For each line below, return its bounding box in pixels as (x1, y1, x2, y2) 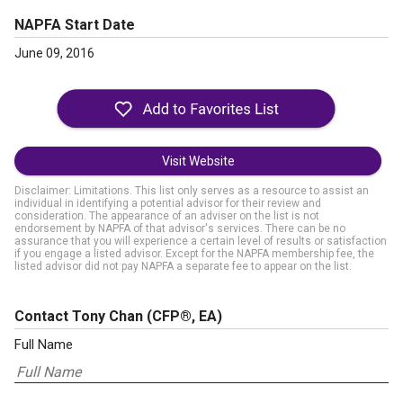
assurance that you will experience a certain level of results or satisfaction (14, 235, 387, 247)
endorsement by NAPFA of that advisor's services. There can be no (14, 222, 345, 235)
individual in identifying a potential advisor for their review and (14, 197, 321, 210)
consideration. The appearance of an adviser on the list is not (14, 210, 319, 222)
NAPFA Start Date (14, 16, 135, 33)
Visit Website (161, 154, 235, 168)
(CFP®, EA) (147, 308, 222, 325)
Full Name (14, 336, 73, 353)
